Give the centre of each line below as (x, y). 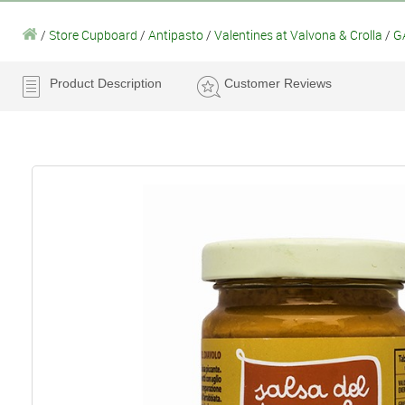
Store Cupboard (93, 34)
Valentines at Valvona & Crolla (298, 34)
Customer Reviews (278, 83)
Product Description (106, 83)
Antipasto (176, 34)
